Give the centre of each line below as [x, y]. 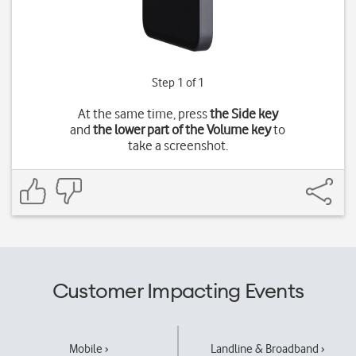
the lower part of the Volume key [182, 130]
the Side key [244, 114]
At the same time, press [143, 114]
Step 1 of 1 [178, 83]
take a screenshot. [178, 145]
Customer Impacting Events [178, 290]
